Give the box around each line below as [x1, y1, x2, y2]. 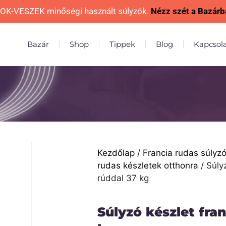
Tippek [109, 39, 136, 49]
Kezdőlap [97, 148, 135, 158]
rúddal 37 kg [97, 173, 149, 184]
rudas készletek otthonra [97, 160, 198, 171]
